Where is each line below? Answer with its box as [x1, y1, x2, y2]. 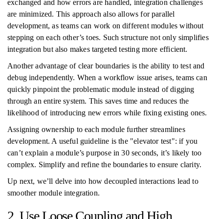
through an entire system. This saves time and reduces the [7, 97, 189, 105]
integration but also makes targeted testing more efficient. [7, 45, 188, 53]
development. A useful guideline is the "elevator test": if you [7, 137, 198, 145]
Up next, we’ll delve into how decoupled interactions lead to [7, 177, 198, 185]
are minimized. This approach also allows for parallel [7, 10, 175, 18]
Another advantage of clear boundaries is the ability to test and [7, 62, 205, 70]
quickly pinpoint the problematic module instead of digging [7, 85, 195, 93]
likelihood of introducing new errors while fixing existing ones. [7, 109, 207, 117]
